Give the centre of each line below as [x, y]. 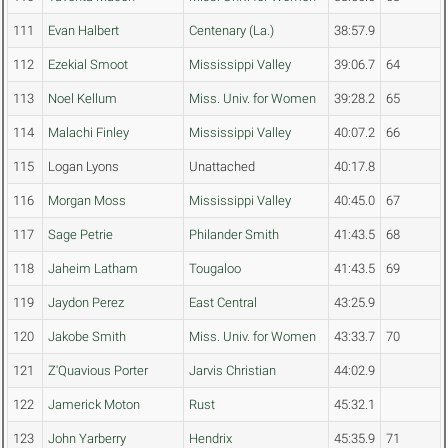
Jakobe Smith [87, 337]
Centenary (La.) [231, 31]
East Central [223, 303]
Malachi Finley [88, 133]
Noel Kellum [82, 99]
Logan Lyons [83, 167]
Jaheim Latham [93, 269]
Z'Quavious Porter [98, 371]
